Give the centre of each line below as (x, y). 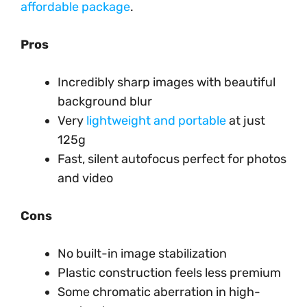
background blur (105, 101)
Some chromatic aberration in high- (159, 292)
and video (85, 178)
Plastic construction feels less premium (169, 272)
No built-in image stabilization (142, 253)
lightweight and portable (156, 120)
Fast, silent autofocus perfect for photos (172, 159)
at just (246, 120)
